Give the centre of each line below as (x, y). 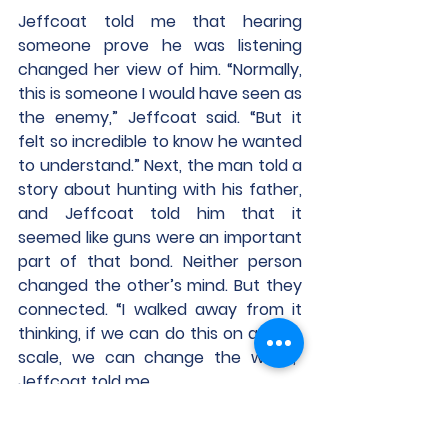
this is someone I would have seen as (160, 93)
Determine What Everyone (158, 432)
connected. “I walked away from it (160, 309)
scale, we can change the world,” (160, 357)
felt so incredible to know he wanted (160, 141)
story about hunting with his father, (160, 189)
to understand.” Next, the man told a (160, 165)
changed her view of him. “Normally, (160, 69)
